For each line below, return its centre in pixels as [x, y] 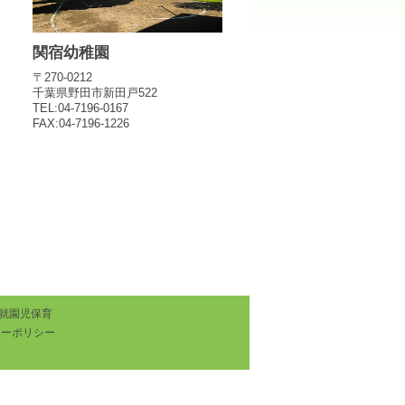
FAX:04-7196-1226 [81, 124]
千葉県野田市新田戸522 [95, 93]
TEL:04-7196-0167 [80, 108]
